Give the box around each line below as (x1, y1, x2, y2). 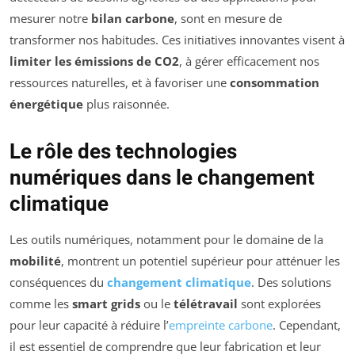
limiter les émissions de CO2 (10, 52, 179, 69)
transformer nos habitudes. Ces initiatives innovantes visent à (10, 31, 345, 48)
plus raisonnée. (83, 95, 170, 112)
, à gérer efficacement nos (179, 52, 319, 69)
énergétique (10, 95, 83, 112)
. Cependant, (273, 316, 341, 333)
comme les (10, 295, 72, 311)
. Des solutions (251, 273, 331, 290)
